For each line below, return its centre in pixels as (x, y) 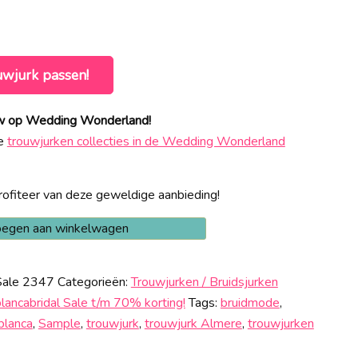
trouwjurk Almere (193, 324)
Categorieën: (94, 282)
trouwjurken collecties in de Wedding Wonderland (146, 141)
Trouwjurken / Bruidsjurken (204, 282)
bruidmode (250, 303)
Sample (59, 324)
